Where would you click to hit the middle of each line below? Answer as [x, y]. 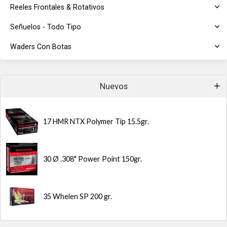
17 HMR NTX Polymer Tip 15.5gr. [96, 121]
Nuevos [113, 86]
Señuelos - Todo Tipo [46, 27]
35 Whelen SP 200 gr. [78, 196]
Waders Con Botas [41, 47]
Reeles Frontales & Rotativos [57, 7]
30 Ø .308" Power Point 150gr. [92, 159]
